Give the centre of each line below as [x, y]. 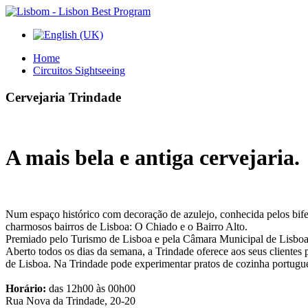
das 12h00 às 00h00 [91, 289]
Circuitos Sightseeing [79, 70]
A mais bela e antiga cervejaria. [153, 157]
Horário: [26, 289]
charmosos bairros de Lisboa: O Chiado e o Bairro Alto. [126, 227]
